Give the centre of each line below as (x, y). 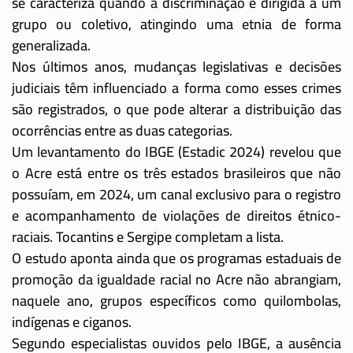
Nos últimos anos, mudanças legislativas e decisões (176, 66)
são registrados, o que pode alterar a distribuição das (176, 109)
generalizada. (51, 45)
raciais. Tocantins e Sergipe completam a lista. (148, 236)
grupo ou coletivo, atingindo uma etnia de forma (176, 24)
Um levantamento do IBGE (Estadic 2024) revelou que (176, 151)
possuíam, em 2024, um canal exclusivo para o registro (176, 194)
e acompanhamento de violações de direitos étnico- (176, 215)
